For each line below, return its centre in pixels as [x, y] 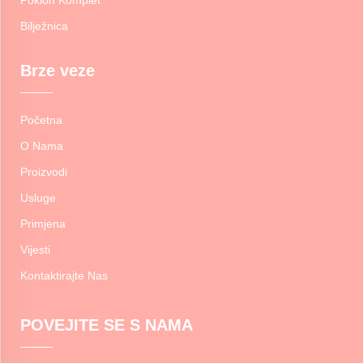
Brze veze [58, 70]
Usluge [38, 197]
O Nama [42, 145]
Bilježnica [44, 26]
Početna [41, 120]
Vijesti [35, 249]
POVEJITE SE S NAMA [107, 325]
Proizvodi [44, 171]
